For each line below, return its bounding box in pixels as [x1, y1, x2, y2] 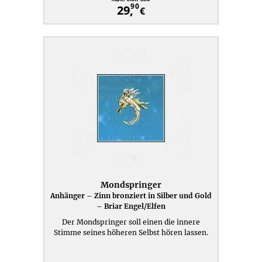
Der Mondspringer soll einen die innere [62, 218, 200, 226]
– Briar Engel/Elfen [96, 202, 166, 211]
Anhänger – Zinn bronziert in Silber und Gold [50, 191, 212, 200]
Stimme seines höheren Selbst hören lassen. [54, 228, 208, 237]
